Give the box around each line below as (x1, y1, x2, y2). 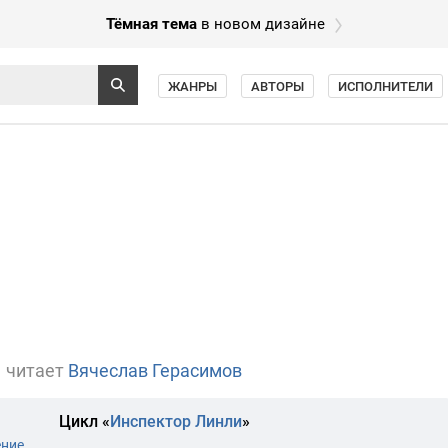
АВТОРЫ (251, 79, 304, 94)
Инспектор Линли (109, 412, 242, 431)
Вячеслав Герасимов (68, 360, 242, 381)
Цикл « (58, 412, 110, 431)
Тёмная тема (106, 15, 197, 33)
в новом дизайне (197, 15, 325, 33)
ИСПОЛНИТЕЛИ (338, 79, 433, 94)
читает (6, 360, 64, 381)
